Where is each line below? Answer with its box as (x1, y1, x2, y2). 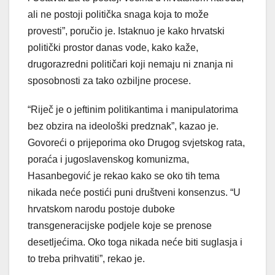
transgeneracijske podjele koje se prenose (28, 220, 212, 231)
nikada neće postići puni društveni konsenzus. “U (28, 187, 241, 198)
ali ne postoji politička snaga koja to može (28, 9, 209, 20)
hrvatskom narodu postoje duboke (28, 203, 175, 214)
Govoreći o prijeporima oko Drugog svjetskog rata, (28, 137, 245, 148)
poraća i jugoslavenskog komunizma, (28, 153, 189, 165)
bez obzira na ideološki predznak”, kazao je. (28, 120, 219, 131)
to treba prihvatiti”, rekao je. (28, 253, 145, 264)
